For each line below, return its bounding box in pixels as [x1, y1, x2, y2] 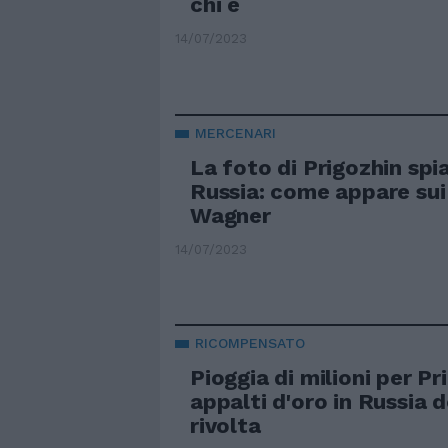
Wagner [190, 202, 271, 228]
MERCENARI [195, 124, 276, 141]
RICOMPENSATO [195, 335, 305, 352]
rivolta [190, 413, 261, 439]
